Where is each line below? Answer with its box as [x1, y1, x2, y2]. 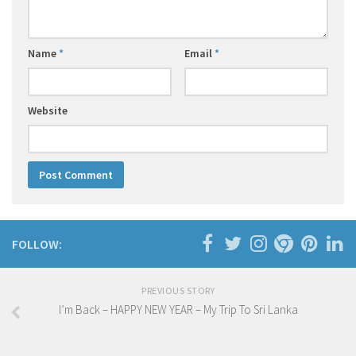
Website [28, 103, 68, 118]
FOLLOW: [12, 236, 62, 253]
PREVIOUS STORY [141, 284, 215, 297]
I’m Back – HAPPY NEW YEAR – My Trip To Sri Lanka [58, 302, 298, 318]
